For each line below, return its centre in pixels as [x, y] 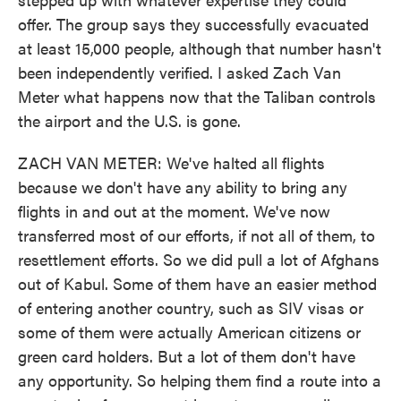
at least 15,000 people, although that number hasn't [200, 48]
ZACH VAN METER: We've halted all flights [171, 162]
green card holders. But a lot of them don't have [187, 356]
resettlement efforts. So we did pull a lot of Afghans [199, 259]
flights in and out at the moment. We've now [174, 211]
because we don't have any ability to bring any [183, 187]
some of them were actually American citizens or [189, 332]
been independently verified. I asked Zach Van [179, 72]
